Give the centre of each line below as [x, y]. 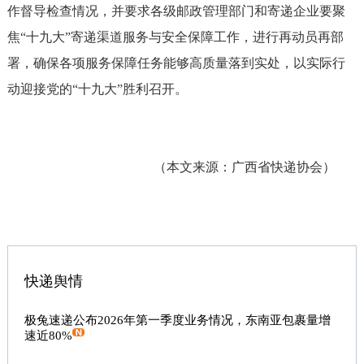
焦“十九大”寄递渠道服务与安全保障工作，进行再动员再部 [175, 37]
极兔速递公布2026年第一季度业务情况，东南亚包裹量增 [177, 320]
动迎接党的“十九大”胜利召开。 [97, 89]
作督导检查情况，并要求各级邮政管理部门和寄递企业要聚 [176, 11]
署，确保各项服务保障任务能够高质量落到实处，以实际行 [176, 63]
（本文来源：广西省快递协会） [171, 167]
